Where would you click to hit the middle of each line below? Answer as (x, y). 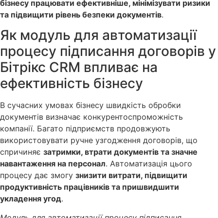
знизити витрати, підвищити (131, 175)
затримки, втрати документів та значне (120, 152)
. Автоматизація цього (149, 164)
